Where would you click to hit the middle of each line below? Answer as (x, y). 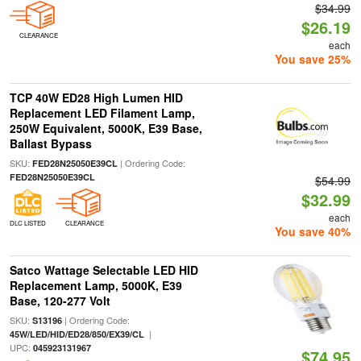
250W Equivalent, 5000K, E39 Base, (106, 128)
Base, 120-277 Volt (60, 301)
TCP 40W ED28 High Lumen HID (96, 98)
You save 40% (313, 231)
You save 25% (313, 59)
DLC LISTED (27, 223)
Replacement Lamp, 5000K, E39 (95, 285)
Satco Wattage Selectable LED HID (104, 270)
